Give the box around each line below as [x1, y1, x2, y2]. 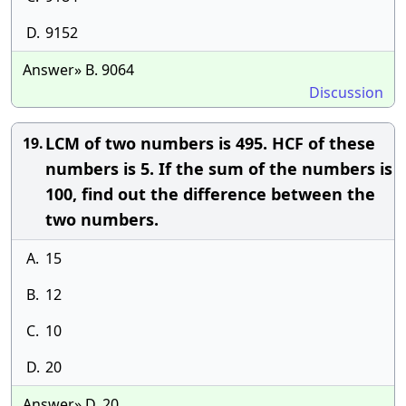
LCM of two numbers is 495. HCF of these [45, 132, 375, 154]
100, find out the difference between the [45, 183, 375, 205]
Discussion [309, 82, 383, 102]
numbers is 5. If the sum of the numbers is [45, 158, 392, 179]
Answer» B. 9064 [23, 60, 134, 80]
